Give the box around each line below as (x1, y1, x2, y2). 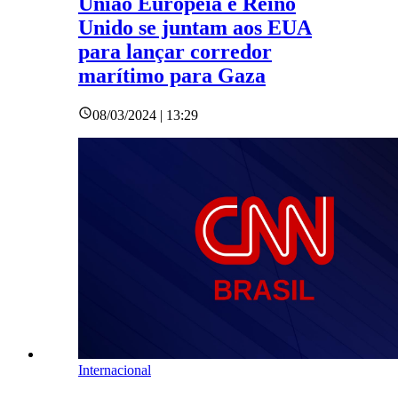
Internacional (78, 362, 151, 378)
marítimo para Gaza (78, 64, 266, 88)
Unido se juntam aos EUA (78, 16, 312, 40)
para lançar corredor (78, 40, 272, 64)
